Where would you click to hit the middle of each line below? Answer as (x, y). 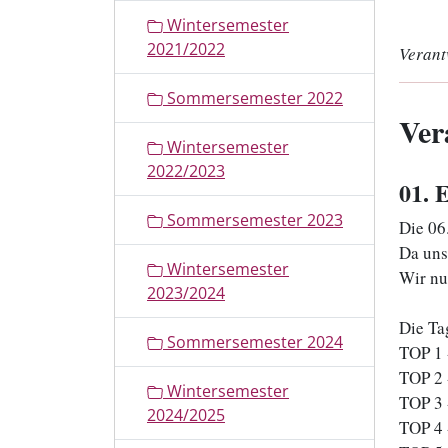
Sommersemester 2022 (253, 98)
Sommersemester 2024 (253, 342)
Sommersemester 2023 (253, 220)
